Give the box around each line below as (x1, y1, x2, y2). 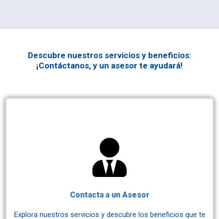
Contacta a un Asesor (69, 190, 150, 199)
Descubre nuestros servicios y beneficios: (28, 50, 191, 60)
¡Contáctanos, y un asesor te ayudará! (36, 61, 183, 70)
